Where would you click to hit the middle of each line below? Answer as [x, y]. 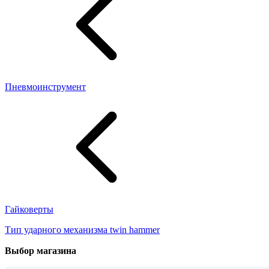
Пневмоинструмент [45, 86]
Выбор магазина [41, 250]
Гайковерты [29, 209]
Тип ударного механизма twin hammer [82, 229]
